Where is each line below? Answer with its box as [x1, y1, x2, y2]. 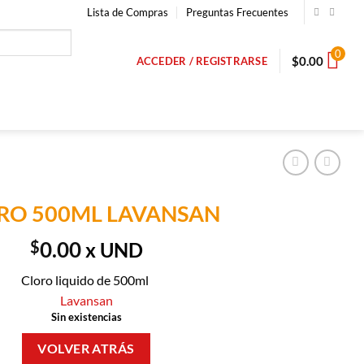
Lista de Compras [87, 6, 169, 19]
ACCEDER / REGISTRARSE [136, 54, 267, 67]
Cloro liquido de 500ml [21, 271, 151, 288]
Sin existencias [50, 310, 122, 323]
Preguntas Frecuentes [186, 6, 289, 19]
